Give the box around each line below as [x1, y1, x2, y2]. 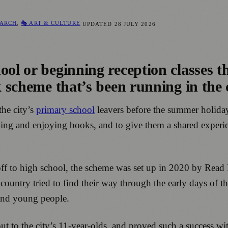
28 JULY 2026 [114, 20, 156, 27]
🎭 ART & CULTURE [21, 20, 80, 26]
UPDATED [82, 20, 115, 27]
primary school [36, 104, 95, 116]
